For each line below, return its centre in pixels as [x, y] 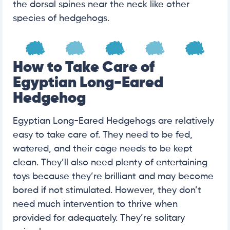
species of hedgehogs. [61, 18]
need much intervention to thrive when [95, 205]
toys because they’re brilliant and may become [113, 177]
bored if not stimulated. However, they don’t [107, 191]
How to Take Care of [84, 68]
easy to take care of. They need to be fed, [103, 135]
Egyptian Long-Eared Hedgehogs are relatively [113, 121]
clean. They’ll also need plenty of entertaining [110, 163]
